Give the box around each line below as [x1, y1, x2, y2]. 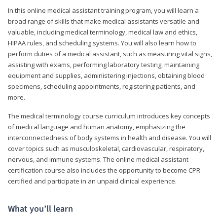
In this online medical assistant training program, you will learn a [8, 5, 199, 15]
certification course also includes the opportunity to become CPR [8, 165, 200, 175]
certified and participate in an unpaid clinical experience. [8, 176, 177, 185]
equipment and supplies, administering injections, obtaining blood [8, 71, 205, 80]
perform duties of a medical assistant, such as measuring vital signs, [8, 49, 212, 58]
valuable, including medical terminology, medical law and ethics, [8, 27, 197, 37]
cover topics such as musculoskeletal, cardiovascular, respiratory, [8, 144, 204, 153]
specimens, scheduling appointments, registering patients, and [8, 81, 195, 91]
